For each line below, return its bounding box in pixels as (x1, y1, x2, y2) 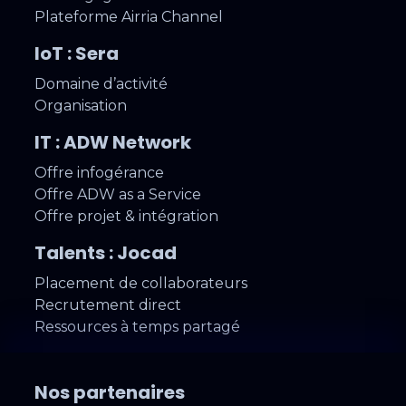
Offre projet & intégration (34, 208, 219, 226)
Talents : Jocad (34, 240, 178, 266)
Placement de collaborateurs (34, 275, 248, 293)
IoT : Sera (34, 41, 120, 67)
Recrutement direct (34, 296, 182, 314)
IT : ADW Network (34, 130, 192, 156)
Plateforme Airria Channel (34, 8, 224, 26)
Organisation (34, 97, 128, 115)
